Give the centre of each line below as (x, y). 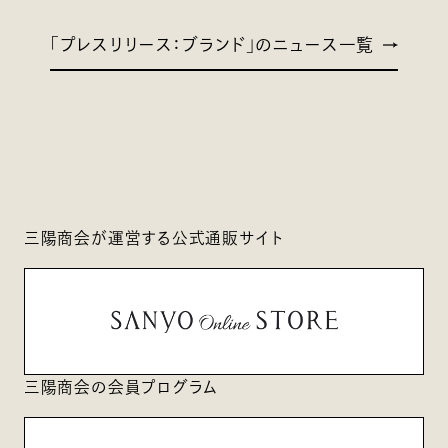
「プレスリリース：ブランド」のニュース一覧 (212, 44)
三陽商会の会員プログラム (121, 386)
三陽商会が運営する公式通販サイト (153, 237)
